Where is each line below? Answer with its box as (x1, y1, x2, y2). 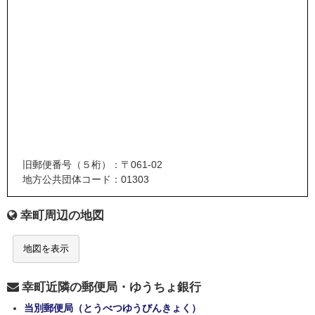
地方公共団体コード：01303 (22, 174, 149, 186)
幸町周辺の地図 (20, 209, 104, 223)
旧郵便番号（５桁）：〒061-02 (22, 159, 162, 171)
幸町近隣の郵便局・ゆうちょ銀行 (22, 281, 201, 295)
